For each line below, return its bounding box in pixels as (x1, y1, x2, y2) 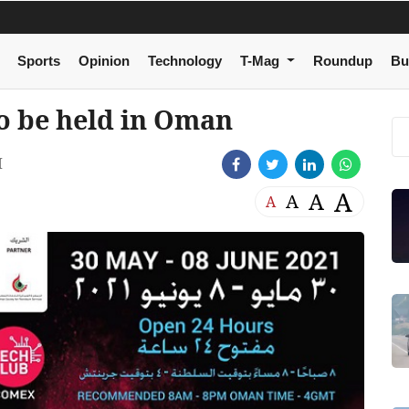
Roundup (312, 53, 372, 69)
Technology (147, 53, 222, 69)
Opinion (78, 53, 130, 69)
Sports (16, 53, 60, 69)
